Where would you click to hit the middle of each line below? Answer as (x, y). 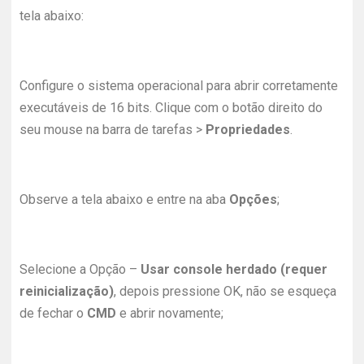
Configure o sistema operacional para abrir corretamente (179, 86)
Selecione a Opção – (80, 269)
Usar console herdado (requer (234, 269)
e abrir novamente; (171, 313)
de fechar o (53, 313)
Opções (253, 199)
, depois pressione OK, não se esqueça (225, 291)
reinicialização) (67, 291)
